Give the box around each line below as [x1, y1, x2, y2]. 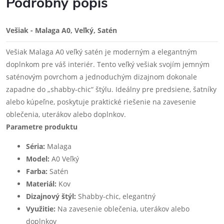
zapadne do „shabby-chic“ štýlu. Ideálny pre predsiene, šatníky [6, 84, 216, 94]
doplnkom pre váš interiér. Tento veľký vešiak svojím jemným [6, 59, 209, 69]
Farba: [26, 166, 47, 176]
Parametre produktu [6, 122, 77, 131]
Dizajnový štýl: [26, 191, 76, 201]
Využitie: [26, 204, 55, 213]
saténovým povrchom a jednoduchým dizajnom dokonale [6, 72, 197, 81]
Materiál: [26, 179, 56, 188]
